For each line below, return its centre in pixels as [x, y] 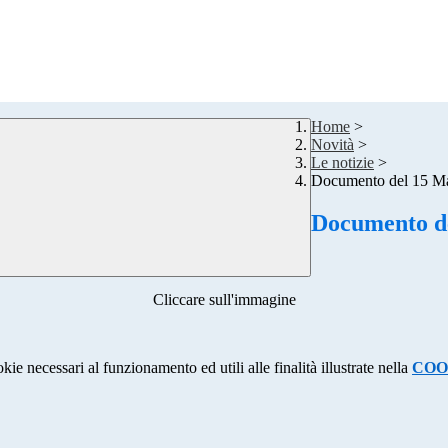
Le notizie [342, 163]
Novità [332, 145]
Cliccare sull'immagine [224, 300]
